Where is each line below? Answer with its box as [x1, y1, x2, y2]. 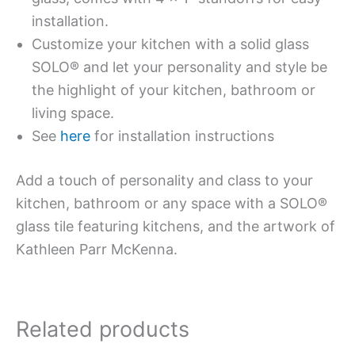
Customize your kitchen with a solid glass [32, 35, 309, 52]
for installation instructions [90, 127, 274, 144]
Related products [16, 315, 189, 342]
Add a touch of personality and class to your [16, 171, 313, 189]
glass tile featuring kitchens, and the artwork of [16, 217, 335, 235]
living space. [32, 104, 114, 121]
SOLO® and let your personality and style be [32, 58, 327, 75]
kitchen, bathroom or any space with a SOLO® [16, 194, 327, 212]
